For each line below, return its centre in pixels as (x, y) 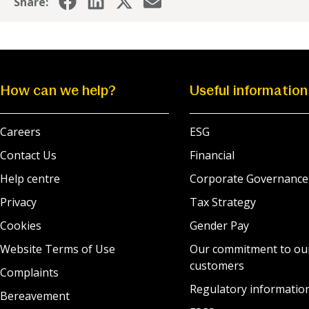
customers (217, 265)
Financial (212, 155)
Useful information (248, 90)
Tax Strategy (222, 202)
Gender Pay (219, 225)
